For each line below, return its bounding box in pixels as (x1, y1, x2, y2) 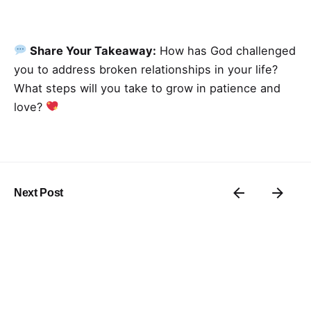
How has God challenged (155, 43, 296, 58)
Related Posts (14, 253, 108, 271)
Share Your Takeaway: (26, 43, 156, 58)
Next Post (14, 186, 64, 199)
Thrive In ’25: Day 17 (14, 212, 142, 228)
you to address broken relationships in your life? (14, 62, 278, 76)
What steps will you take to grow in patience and (14, 81, 280, 95)
